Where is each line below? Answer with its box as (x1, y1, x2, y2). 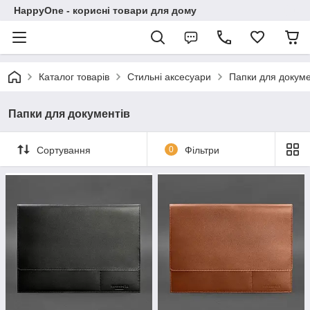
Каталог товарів (39, 71, 109, 82)
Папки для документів (8, 108, 130, 120)
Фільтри (184, 144, 219, 156)
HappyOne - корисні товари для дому (14, 5, 197, 16)
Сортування (37, 144, 91, 156)
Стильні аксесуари (127, 71, 211, 82)
